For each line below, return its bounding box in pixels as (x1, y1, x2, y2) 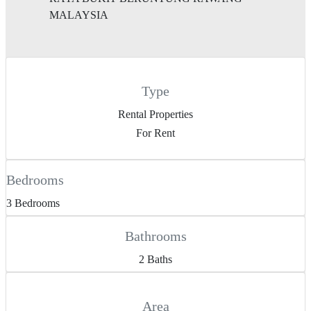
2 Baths (139, 253, 172, 265)
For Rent (136, 127, 175, 139)
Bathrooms (124, 228, 187, 244)
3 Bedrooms (6, 197, 60, 209)
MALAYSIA (49, 9, 108, 21)
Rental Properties (118, 108, 193, 120)
